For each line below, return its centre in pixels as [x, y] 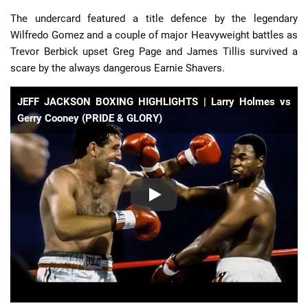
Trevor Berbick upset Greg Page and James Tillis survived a [154, 52]
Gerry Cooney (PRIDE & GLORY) [90, 118]
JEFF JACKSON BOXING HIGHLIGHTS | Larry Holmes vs [154, 102]
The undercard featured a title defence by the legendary [154, 19]
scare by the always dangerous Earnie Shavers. [118, 68]
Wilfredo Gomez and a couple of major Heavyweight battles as [154, 35]
